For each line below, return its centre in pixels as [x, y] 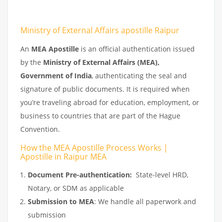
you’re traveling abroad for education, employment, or [110, 103]
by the [32, 62]
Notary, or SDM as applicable [76, 188]
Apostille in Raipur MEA [63, 157]
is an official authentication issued [137, 49]
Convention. [40, 129]
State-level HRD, [160, 174]
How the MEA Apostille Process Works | [94, 148]
